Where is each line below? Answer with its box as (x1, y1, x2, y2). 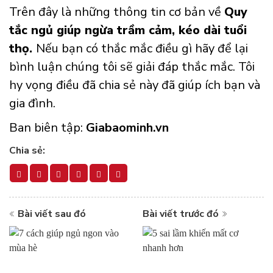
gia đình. (9, 95, 55, 112)
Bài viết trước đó (142, 207, 219, 221)
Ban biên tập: (9, 119, 86, 136)
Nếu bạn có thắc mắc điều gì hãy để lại (36, 40, 248, 57)
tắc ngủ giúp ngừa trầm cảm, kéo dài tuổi (9, 22, 247, 39)
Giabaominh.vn (86, 119, 169, 136)
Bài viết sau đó (17, 207, 86, 221)
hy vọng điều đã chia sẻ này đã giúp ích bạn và (9, 77, 260, 94)
